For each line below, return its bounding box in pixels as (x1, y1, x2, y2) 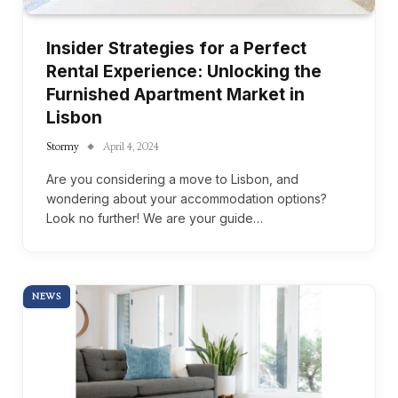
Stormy (46, 140, 79, 153)
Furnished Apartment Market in (46, 84, 305, 105)
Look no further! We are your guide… (46, 210, 263, 226)
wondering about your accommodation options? (46, 190, 327, 206)
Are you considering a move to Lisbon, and (46, 171, 298, 187)
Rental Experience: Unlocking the (46, 60, 322, 82)
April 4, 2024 (103, 140, 159, 153)
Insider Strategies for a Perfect (46, 37, 306, 59)
